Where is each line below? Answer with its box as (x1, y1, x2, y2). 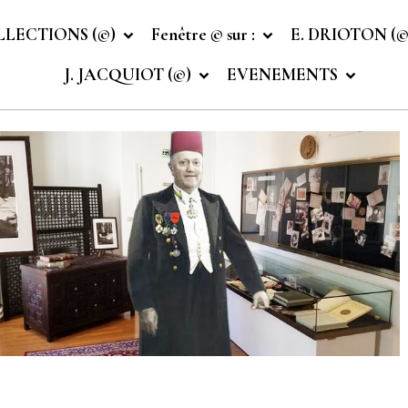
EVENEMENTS (227, 64, 342, 86)
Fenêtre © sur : (150, 24, 259, 46)
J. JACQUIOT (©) (64, 64, 195, 86)
